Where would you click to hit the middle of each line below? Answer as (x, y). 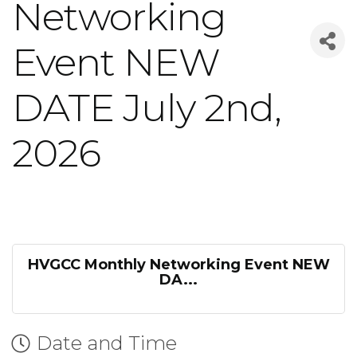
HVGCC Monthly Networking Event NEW (178, 265)
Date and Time (107, 343)
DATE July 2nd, (147, 108)
